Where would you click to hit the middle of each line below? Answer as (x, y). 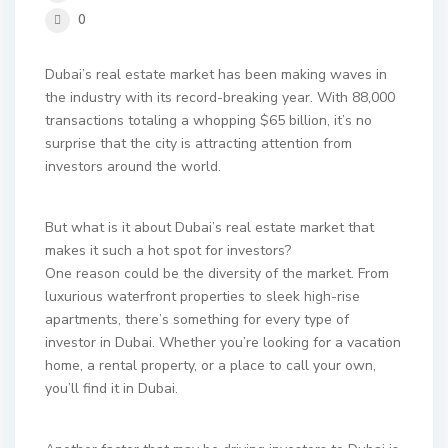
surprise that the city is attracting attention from (198, 143)
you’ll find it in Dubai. (111, 388)
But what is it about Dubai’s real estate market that (209, 227)
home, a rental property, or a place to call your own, (210, 365)
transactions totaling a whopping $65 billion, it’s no (208, 120)
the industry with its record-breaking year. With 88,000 (220, 97)
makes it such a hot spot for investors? (168, 250)
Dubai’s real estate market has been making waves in (216, 74)
